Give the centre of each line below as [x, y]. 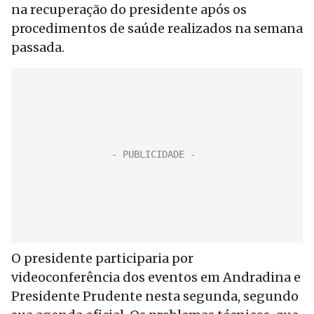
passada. [38, 47]
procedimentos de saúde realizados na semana [157, 28]
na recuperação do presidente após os [129, 9]
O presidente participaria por [102, 258]
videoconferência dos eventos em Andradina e [156, 277]
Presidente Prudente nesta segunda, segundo [155, 296]
